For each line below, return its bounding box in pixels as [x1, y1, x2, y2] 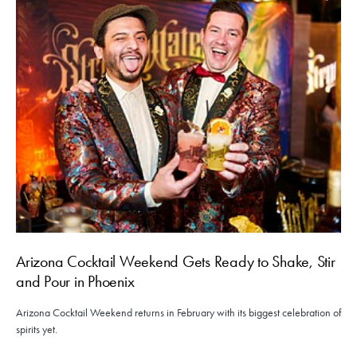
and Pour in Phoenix [16, 272, 135, 292]
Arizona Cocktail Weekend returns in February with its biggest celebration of [16, 306, 341, 320]
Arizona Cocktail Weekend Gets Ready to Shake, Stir [16, 252, 335, 272]
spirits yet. [16, 323, 57, 337]
